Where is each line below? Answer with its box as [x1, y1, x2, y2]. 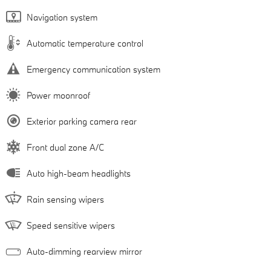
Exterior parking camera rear [27, 115, 137, 127]
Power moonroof [27, 89, 90, 101]
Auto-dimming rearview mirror [27, 245, 142, 257]
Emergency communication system [27, 63, 160, 75]
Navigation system [27, 11, 97, 23]
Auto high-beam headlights [27, 167, 131, 179]
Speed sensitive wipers [27, 219, 115, 231]
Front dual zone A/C [27, 141, 104, 153]
